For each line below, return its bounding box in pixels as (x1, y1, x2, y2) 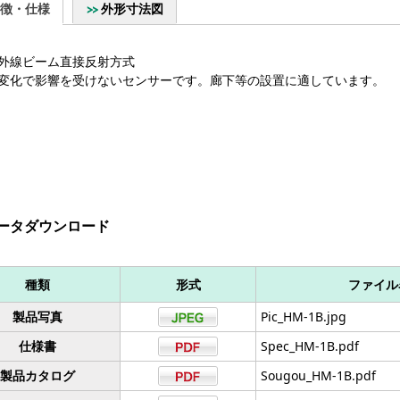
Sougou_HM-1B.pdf (261, 367, 376, 384)
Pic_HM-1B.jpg (261, 308, 346, 325)
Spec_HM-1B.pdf (261, 337, 359, 354)
